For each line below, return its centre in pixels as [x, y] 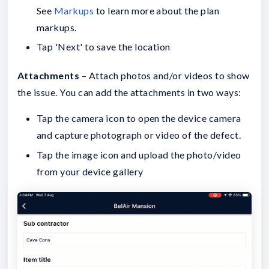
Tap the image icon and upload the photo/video [139, 154]
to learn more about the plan [157, 10]
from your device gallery [90, 171]
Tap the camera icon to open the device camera [139, 118]
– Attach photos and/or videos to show [165, 76]
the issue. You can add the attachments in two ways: [129, 92]
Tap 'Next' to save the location [104, 47]
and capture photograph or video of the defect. [140, 135]
